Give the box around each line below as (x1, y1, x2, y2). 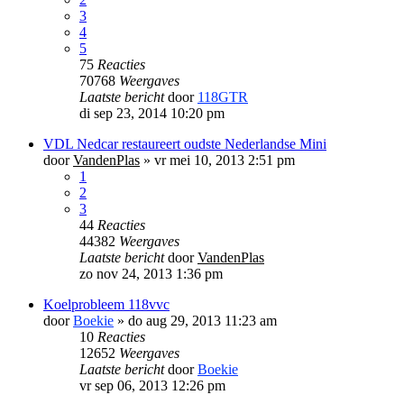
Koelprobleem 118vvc (43, 296, 170, 312)
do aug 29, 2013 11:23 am (128, 312, 277, 328)
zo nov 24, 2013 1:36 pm (79, 265, 223, 281)
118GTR (197, 88, 248, 105)
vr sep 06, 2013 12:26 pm (79, 377, 225, 393)
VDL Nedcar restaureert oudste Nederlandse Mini (43, 135, 326, 151)
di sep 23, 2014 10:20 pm (79, 105, 225, 121)
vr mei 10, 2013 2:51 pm (154, 151, 295, 168)
